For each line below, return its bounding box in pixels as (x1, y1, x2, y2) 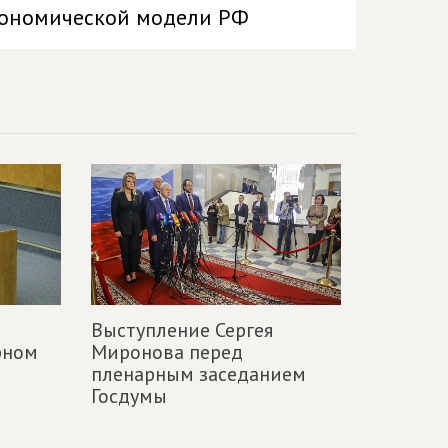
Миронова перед (91, 338, 243, 365)
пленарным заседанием (91, 360, 306, 387)
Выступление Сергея (91, 316, 273, 343)
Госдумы (91, 382, 167, 409)
